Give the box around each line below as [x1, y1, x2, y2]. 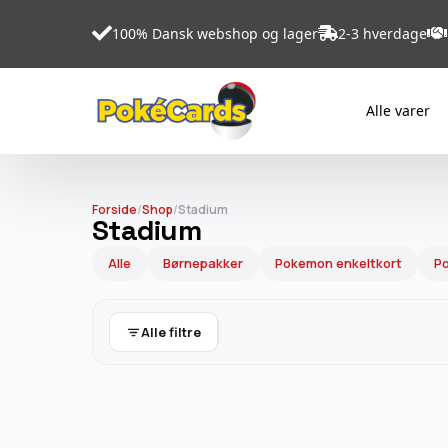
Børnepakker [163, 254, 243, 272]
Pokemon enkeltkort [275, 254, 402, 272]
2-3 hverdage [338, 23, 427, 43]
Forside [92, 201, 137, 218]
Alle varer [365, 101, 430, 120]
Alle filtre [141, 323, 201, 341]
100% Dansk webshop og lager [112, 23, 318, 43]
